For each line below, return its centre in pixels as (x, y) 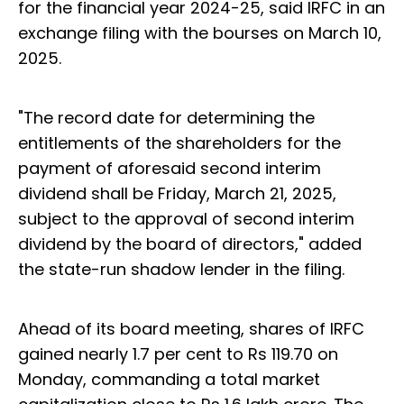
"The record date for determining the (166, 118)
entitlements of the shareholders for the (179, 143)
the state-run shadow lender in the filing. (181, 270)
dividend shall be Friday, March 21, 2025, (177, 194)
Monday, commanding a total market (169, 380)
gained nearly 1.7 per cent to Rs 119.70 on (178, 354)
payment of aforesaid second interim (170, 169)
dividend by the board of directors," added (190, 244)
